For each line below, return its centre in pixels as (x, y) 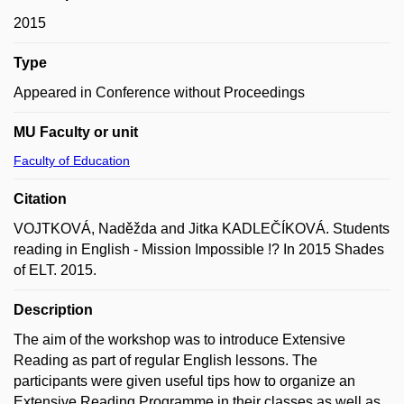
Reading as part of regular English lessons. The (165, 360)
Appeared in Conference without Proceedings (159, 92)
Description (53, 310)
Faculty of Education (72, 161)
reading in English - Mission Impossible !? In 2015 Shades (199, 249)
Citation (40, 199)
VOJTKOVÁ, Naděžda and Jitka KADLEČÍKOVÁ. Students (202, 229)
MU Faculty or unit (76, 132)
